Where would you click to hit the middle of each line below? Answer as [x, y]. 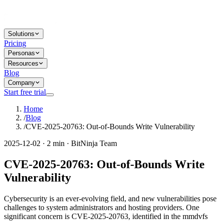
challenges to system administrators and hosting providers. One [102, 207]
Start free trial [25, 92]
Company [21, 83]
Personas [21, 53]
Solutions [21, 34]
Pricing [15, 43]
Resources [23, 63]
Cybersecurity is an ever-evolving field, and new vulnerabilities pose [110, 198]
